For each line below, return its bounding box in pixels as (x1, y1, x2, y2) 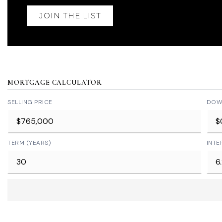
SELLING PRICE (7, 98, 53, 106)
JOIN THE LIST (39, 11, 101, 20)
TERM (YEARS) (7, 139, 51, 147)
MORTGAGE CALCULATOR (7, 78, 103, 87)
